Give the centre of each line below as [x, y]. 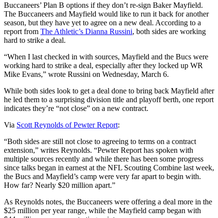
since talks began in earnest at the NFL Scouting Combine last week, [109, 168]
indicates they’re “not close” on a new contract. [76, 109]
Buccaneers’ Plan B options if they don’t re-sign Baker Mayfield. [103, 5]
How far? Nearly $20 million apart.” [60, 185]
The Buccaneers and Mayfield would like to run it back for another [106, 14]
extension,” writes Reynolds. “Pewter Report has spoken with [99, 150]
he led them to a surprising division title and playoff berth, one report [109, 100]
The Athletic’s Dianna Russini [86, 32]
